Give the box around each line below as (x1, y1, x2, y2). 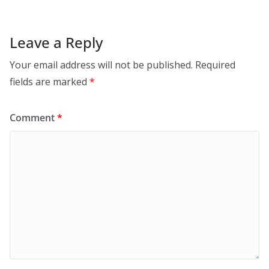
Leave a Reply (10, 32, 103, 52)
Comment (10, 111, 57, 124)
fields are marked (10, 75, 89, 88)
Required (195, 58, 235, 71)
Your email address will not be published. (10, 58, 193, 71)
